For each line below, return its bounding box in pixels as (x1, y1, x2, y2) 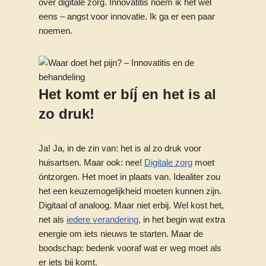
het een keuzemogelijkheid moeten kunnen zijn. (39, 186, 221, 196)
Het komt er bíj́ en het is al (39, 86, 216, 102)
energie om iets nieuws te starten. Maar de (39, 229, 203, 239)
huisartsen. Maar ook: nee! (39, 157, 144, 167)
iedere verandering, (66, 214, 141, 224)
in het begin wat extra (141, 214, 225, 224)
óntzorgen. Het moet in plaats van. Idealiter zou (39, 172, 220, 182)
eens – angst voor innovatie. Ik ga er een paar (39, 11, 215, 21)
